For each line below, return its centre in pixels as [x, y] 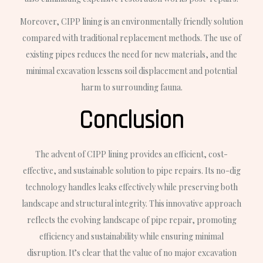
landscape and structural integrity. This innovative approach [131, 204]
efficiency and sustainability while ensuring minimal [131, 237]
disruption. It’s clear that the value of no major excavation [131, 253]
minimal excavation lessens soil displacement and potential [131, 71]
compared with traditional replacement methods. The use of [131, 38]
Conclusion [131, 121]
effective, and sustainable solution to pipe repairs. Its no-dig [131, 171]
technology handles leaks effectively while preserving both [131, 187]
